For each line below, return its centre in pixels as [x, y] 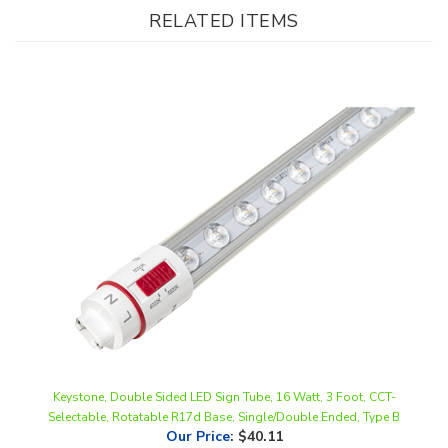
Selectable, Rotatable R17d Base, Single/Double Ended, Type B [224, 382]
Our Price [197, 402]
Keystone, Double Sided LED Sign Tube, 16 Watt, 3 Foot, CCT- [224, 362]
